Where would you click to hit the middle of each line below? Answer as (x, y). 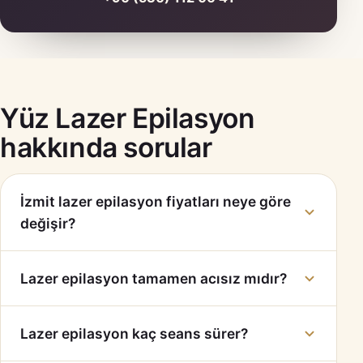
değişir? (48, 224)
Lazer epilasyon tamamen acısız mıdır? (154, 279)
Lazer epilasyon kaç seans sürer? (134, 334)
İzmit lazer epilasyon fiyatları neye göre (156, 202)
